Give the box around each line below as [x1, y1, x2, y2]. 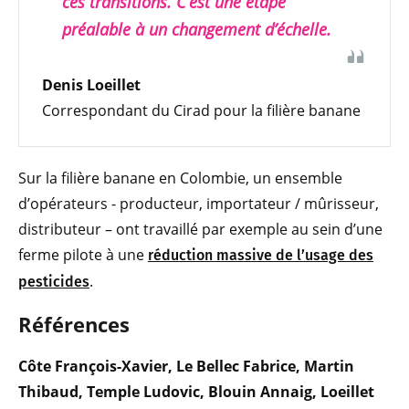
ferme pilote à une [18, 244, 148, 265]
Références [18, 309, 130, 338]
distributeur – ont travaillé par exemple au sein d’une [18, 218, 383, 239]
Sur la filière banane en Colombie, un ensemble [18, 167, 342, 188]
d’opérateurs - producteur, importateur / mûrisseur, [18, 193, 379, 214]
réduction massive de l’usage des [148, 246, 373, 264]
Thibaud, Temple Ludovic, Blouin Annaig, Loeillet [18, 381, 374, 402]
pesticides [18, 272, 89, 290]
